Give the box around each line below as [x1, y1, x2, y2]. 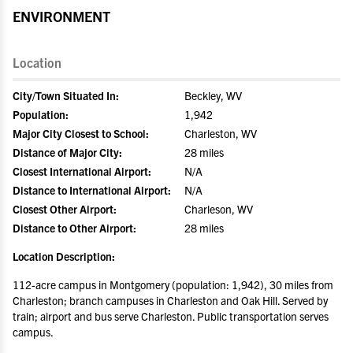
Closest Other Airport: [13, 202, 117, 216]
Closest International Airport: [13, 164, 151, 178]
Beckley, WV [184, 88, 242, 102]
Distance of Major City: [13, 145, 122, 159]
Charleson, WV [184, 202, 253, 216]
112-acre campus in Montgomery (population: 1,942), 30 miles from [13, 277, 333, 292]
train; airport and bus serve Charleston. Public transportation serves [13, 309, 329, 323]
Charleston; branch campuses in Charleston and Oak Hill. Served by [13, 293, 328, 307]
